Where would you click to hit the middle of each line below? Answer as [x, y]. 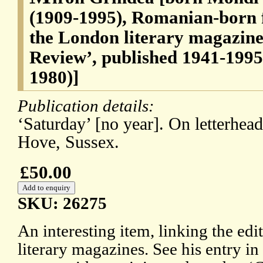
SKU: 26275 [62, 203]
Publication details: [88, 106]
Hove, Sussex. [68, 142]
